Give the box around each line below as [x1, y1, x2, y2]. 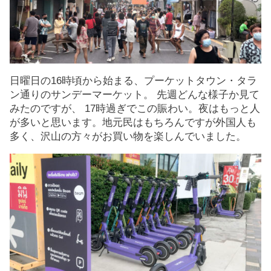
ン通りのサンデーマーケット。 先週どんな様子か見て [10, 88, 260, 100]
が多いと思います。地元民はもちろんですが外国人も [10, 116, 256, 128]
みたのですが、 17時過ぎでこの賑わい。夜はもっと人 [10, 102, 260, 114]
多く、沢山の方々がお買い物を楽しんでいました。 [10, 130, 246, 142]
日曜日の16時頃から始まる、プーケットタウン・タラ [10, 74, 257, 87]
